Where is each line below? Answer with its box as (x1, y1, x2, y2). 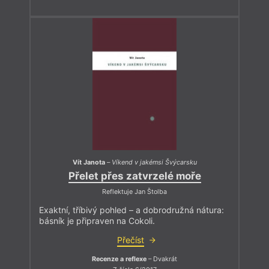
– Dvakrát (147, 255, 177, 264)
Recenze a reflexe (92, 255, 147, 264)
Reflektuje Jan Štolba (102, 188, 167, 196)
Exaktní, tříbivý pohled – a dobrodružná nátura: (39, 205, 224, 216)
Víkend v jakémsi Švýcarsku (111, 159, 197, 167)
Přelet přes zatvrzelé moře (68, 169, 201, 182)
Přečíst (116, 235, 144, 246)
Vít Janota (72, 159, 105, 167)
